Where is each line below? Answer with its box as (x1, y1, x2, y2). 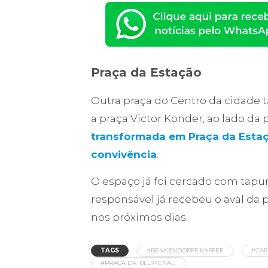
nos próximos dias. (91, 211, 188, 224)
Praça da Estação (91, 65, 202, 80)
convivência (91, 148, 157, 161)
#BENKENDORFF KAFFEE (147, 246, 224, 255)
